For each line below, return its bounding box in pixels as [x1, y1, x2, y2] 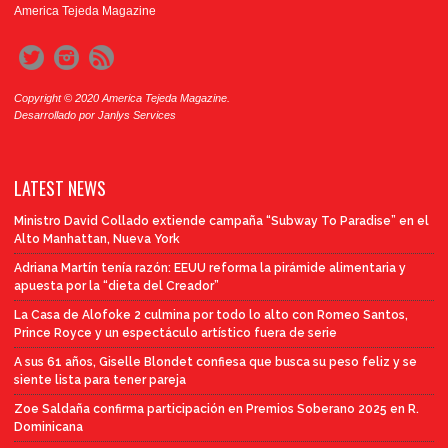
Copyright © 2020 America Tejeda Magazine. [14, 92, 230, 105]
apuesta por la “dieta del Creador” [14, 279, 219, 294]
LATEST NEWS [14, 175, 106, 202]
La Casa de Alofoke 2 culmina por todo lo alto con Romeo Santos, [14, 308, 408, 323]
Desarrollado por [14, 109, 98, 122]
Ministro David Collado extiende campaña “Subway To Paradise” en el [14, 214, 429, 229]
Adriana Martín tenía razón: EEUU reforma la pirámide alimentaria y [14, 261, 406, 276]
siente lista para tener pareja [14, 373, 186, 388]
